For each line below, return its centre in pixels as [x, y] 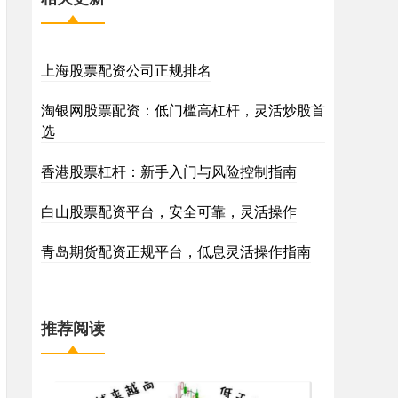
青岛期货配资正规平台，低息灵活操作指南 [176, 251]
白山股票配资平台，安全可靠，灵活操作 [169, 211]
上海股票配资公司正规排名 [126, 70]
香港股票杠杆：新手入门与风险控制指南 [169, 171]
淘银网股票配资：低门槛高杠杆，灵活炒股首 [183, 110]
